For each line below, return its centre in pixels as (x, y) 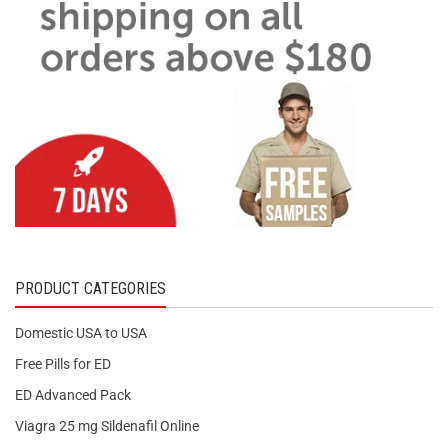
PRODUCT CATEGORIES (90, 289)
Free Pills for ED (63, 364)
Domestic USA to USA (81, 333)
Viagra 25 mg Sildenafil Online (107, 426)
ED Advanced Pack (73, 395)
